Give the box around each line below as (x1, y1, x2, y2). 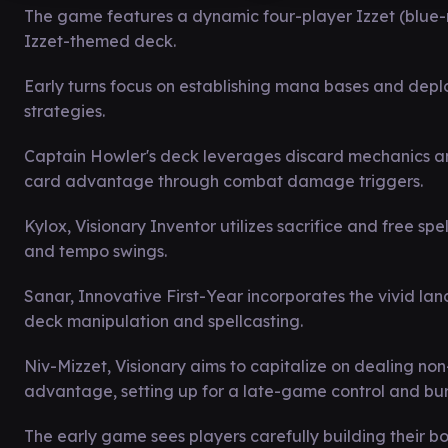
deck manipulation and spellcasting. (24, 311, 303, 331)
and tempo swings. (24, 241, 167, 261)
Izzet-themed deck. (24, 31, 176, 51)
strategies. (24, 101, 105, 121)
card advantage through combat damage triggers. (24, 171, 423, 191)
